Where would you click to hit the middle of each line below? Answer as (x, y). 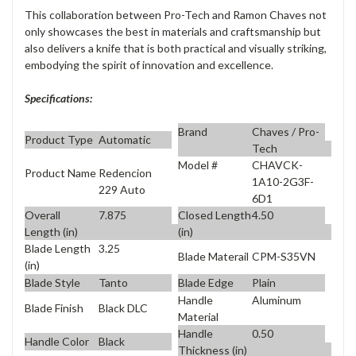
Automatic (124, 139)
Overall (43, 215)
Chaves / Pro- (285, 131)
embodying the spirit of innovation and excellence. (149, 64)
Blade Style (52, 283)
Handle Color (57, 342)
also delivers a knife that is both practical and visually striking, (176, 48)
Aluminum (276, 300)
